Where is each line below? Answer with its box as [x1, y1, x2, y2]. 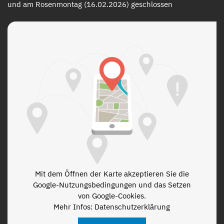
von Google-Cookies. [77, 191, 146, 201]
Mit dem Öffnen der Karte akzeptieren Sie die [34, 169, 189, 179]
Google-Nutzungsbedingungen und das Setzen [32, 180, 191, 190]
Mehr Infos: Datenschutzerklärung [53, 202, 170, 212]
